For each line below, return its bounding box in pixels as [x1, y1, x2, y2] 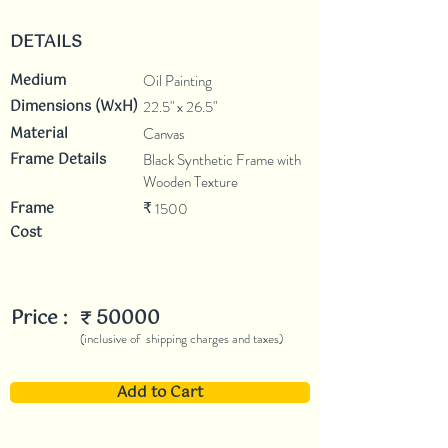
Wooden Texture [143, 171, 238, 193]
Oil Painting [143, 70, 212, 92]
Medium [10, 69, 66, 93]
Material [10, 122, 68, 146]
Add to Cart [117, 380, 203, 405]
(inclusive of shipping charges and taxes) [80, 329, 283, 348]
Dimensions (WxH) [10, 95, 138, 119]
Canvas [143, 123, 185, 145]
